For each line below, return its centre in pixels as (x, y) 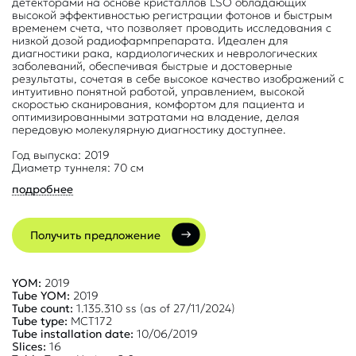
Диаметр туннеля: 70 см (78, 167)
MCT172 (90, 321)
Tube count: (43, 308)
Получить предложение (95, 235)
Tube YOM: (41, 295)
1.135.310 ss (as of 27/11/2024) (154, 308)
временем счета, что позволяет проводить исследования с (172, 27)
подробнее (43, 189)
